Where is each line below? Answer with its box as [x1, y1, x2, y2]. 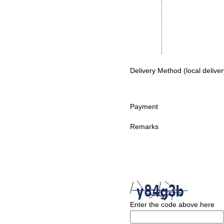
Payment [130, 102, 158, 110]
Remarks [130, 122, 158, 130]
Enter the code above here [130, 200, 214, 208]
